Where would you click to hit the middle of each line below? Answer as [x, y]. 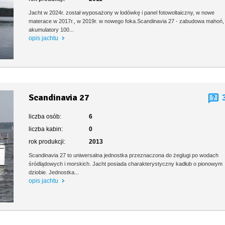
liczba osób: [45, 117]
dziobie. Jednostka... [54, 173]
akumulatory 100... [51, 30]
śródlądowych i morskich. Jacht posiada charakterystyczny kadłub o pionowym [126, 164]
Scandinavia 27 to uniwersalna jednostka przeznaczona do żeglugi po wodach [124, 155]
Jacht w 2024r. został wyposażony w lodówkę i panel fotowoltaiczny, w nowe [122, 13]
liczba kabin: [46, 129]
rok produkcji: [47, 142]
